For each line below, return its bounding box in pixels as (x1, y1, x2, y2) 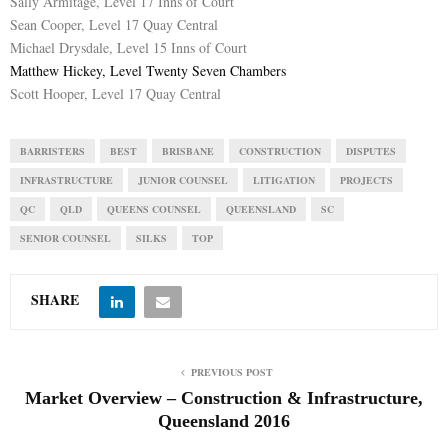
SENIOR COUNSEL (20, 231, 111, 245)
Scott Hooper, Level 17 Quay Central (10, 84, 221, 103)
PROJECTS (340, 173, 393, 187)
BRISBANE (162, 144, 214, 158)
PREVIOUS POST (191, 365, 273, 379)
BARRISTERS (20, 144, 85, 158)
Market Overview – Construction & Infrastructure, (25, 388, 423, 408)
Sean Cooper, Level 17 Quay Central (10, 15, 218, 34)
